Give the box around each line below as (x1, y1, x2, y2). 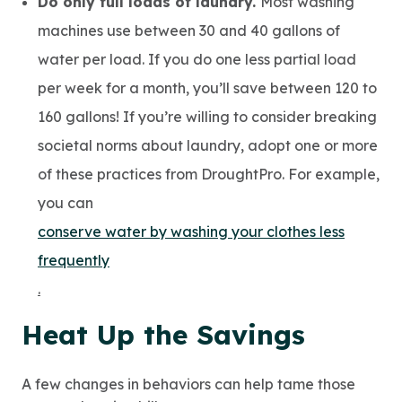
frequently (38, 251, 109, 269)
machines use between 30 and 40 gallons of (38, 22, 340, 39)
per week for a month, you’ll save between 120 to (38, 79, 377, 97)
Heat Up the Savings (22, 318, 305, 352)
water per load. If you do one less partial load (38, 50, 356, 68)
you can (38, 194, 93, 212)
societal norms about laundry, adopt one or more (38, 136, 378, 154)
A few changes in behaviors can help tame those (22, 375, 355, 393)
